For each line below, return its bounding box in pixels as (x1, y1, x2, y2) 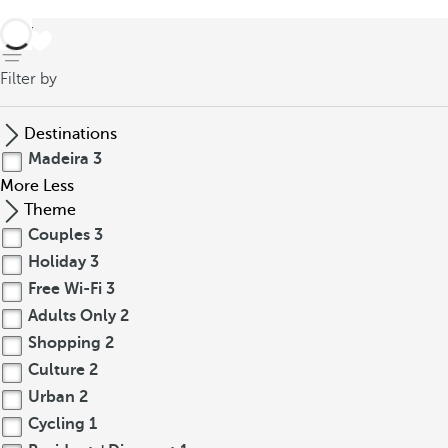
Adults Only (24, 307, 120, 325)
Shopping (24, 334, 105, 352)
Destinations (24, 125, 117, 143)
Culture (24, 361, 89, 379)
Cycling (24, 415, 89, 433)
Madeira (24, 150, 93, 168)
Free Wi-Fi (24, 280, 106, 298)
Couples (24, 226, 94, 244)
